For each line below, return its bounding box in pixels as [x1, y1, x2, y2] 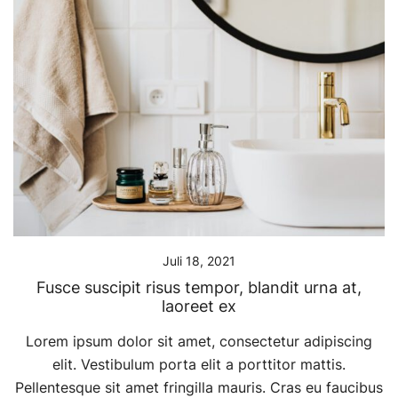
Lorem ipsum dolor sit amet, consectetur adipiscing [26, 332, 372, 351]
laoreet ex [162, 297, 236, 316]
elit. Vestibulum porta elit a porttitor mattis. [52, 355, 346, 374]
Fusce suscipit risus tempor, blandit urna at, [36, 278, 362, 298]
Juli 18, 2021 [163, 253, 235, 269]
